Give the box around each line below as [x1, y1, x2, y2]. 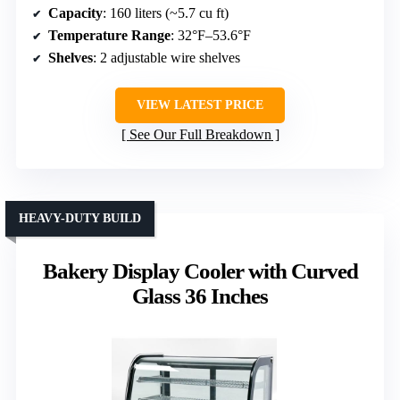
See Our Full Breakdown [129, 127, 271, 143]
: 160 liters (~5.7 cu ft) [103, 5, 229, 21]
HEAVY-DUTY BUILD [19, 212, 141, 226]
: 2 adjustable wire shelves [93, 50, 240, 66]
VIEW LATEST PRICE [137, 98, 263, 112]
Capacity [48, 5, 103, 21]
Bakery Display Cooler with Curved [42, 259, 358, 284]
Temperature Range [48, 28, 171, 44]
